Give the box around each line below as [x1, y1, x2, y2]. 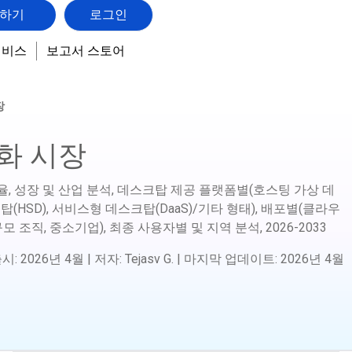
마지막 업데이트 [184, 251, 275, 267]
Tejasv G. [125, 251, 174, 267]
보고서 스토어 [46, 42, 125, 58]
